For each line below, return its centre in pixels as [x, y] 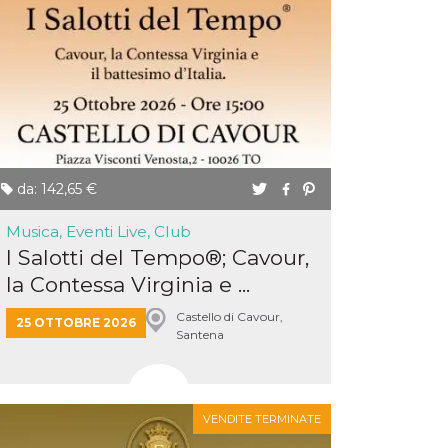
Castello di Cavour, [229, 316]
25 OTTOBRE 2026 [76, 322]
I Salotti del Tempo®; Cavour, [157, 257]
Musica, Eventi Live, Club [98, 231]
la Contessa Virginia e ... [128, 284]
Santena [199, 334]
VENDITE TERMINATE [262, 419]
